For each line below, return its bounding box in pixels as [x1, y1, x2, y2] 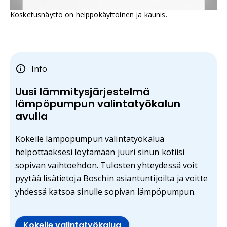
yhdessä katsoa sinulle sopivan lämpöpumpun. [15, 186, 196, 198]
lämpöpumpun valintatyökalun [15, 97, 181, 111]
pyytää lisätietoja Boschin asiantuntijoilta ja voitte [15, 173, 208, 184]
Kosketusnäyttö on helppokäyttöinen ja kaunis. [10, 10, 167, 20]
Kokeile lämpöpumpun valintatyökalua [15, 133, 165, 145]
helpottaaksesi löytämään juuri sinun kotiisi [15, 146, 185, 158]
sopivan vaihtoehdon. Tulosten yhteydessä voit [15, 160, 198, 171]
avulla [15, 109, 48, 124]
